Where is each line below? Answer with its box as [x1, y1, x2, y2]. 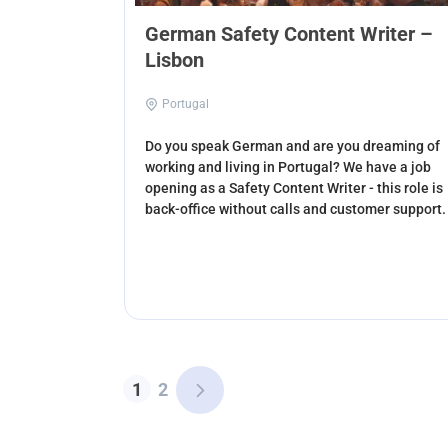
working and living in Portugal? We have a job [145, 159, 431, 176]
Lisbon [145, 48, 204, 73]
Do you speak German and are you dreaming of [145, 138, 440, 155]
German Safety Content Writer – [145, 22, 433, 47]
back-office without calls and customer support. [145, 201, 446, 218]
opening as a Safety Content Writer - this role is [145, 180, 443, 197]
